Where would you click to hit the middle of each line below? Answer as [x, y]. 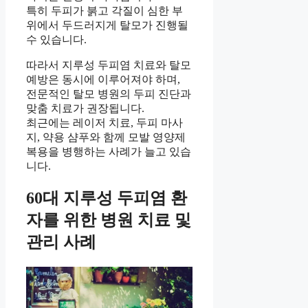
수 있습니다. [56, 39]
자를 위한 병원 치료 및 [109, 220]
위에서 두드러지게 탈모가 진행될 [107, 25]
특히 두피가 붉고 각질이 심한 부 [104, 10]
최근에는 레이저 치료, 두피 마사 [104, 122]
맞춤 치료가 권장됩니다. [85, 108]
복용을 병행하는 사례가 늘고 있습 [109, 151]
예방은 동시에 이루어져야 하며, [103, 79]
